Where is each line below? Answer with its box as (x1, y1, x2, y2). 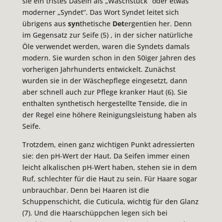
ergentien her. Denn (124, 19, 192, 29)
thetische (79, 19, 112, 29)
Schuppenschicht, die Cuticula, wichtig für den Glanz (22, 197, 199, 207)
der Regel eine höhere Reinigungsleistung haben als (22, 110, 197, 120)
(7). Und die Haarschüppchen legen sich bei (22, 208, 167, 218)
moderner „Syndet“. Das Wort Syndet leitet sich (22, 7, 179, 17)
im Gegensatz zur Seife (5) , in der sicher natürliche (22, 30, 193, 40)
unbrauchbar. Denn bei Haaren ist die (22, 185, 149, 195)
